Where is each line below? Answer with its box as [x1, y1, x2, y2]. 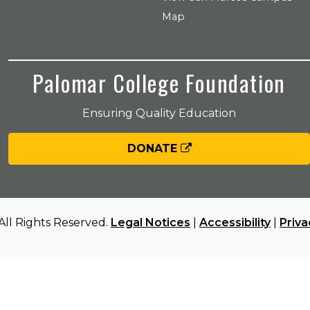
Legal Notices [111, 216, 190, 229]
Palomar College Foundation [33, 66, 286, 99]
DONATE [127, 142, 181, 155]
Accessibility [199, 216, 271, 229]
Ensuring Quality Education [82, 107, 236, 120]
